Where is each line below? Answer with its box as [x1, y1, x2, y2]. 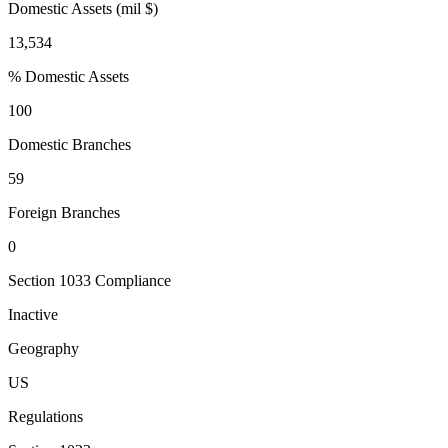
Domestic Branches [8, 136, 131, 154]
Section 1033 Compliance [8, 272, 171, 290]
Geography [8, 340, 79, 358]
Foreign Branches [8, 204, 120, 222]
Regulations [8, 408, 83, 426]
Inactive [8, 306, 58, 324]
